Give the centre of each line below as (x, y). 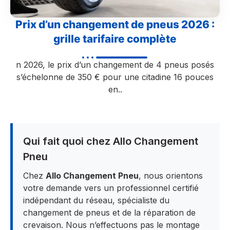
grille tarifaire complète (115, 39)
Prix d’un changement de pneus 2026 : (115, 24)
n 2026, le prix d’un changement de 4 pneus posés (115, 64)
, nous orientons (171, 176)
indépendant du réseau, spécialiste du (96, 200)
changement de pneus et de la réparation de (109, 213)
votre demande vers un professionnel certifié (111, 188)
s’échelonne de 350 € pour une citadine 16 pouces (115, 77)
